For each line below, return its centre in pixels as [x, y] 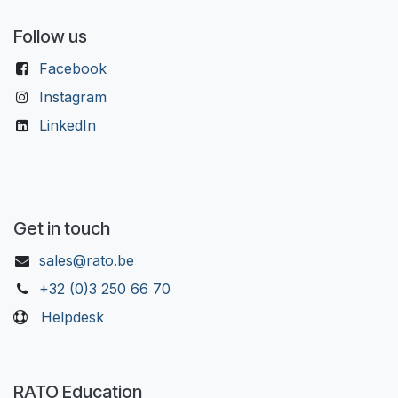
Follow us [50, 36]
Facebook [72, 68]
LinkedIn [67, 125]
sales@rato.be [86, 260]
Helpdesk [72, 317]
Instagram [72, 96]
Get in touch [62, 228]
